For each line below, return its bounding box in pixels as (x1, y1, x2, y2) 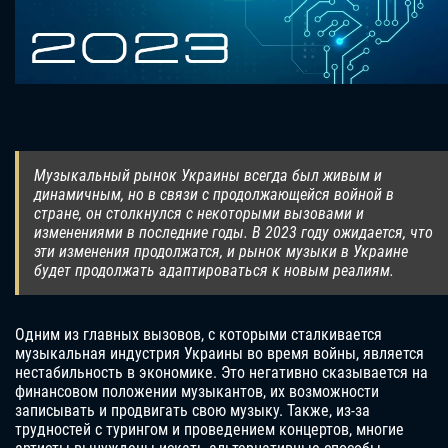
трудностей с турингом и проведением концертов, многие (15, 420, 404, 440)
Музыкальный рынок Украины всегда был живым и (34, 166, 382, 186)
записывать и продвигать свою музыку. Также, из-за (15, 401, 370, 421)
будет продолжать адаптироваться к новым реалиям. (34, 261, 394, 281)
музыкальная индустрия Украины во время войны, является (15, 344, 424, 364)
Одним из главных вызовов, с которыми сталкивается (15, 325, 382, 345)
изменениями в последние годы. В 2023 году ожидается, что (34, 223, 433, 243)
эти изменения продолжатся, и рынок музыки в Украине (34, 242, 408, 262)
